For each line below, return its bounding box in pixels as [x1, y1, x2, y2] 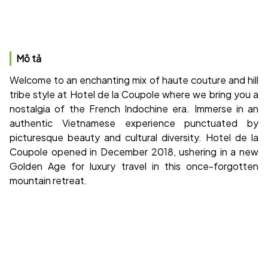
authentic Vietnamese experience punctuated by [10, 117, 258, 129]
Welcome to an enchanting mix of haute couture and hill [10, 74, 258, 86]
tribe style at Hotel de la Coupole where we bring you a [10, 88, 258, 100]
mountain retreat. [10, 174, 87, 187]
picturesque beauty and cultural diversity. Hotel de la [10, 131, 258, 144]
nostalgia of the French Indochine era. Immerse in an [10, 102, 258, 115]
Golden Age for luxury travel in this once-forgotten [10, 160, 258, 172]
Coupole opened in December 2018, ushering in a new [10, 145, 258, 158]
